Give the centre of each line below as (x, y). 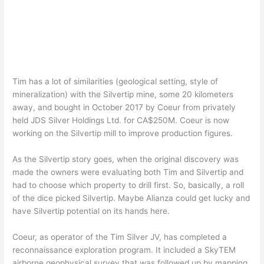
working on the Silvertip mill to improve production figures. (123, 133)
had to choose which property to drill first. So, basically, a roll (128, 185)
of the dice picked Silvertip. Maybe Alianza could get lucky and (131, 198)
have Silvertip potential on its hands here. (91, 211)
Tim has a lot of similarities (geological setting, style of (115, 82)
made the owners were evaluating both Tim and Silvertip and (128, 172)
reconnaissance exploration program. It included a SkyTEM (124, 250)
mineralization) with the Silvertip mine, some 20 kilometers (123, 95)
